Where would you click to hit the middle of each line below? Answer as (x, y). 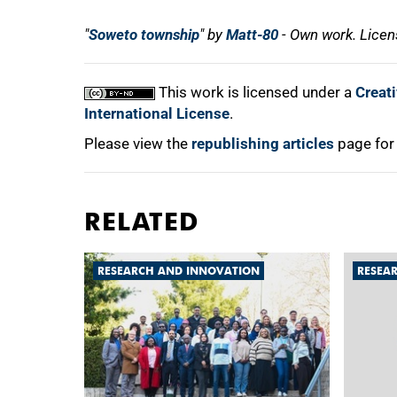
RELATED (142, 222)
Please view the (138, 144)
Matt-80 (252, 35)
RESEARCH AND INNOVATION (179, 271)
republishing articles (263, 144)
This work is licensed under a (255, 92)
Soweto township (144, 35)
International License (157, 113)
